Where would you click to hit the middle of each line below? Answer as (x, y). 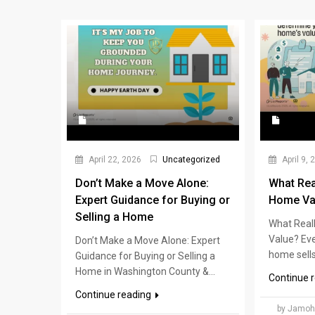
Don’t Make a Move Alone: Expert (148, 240)
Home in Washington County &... (145, 271)
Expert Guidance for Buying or (153, 200)
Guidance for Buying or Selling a (145, 256)
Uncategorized (191, 159)
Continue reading (114, 294)
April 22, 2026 (114, 159)
